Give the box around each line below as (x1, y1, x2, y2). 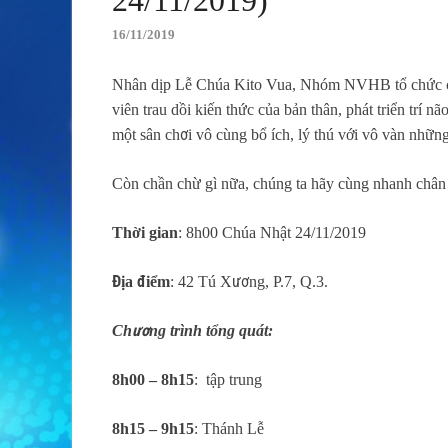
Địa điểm (112, 273, 170, 291)
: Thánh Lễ (194, 420, 264, 438)
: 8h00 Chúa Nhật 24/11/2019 (178, 224, 366, 242)
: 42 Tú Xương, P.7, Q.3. (170, 273, 328, 291)
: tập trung (194, 371, 262, 389)
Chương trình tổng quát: (112, 322, 273, 340)
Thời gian (112, 224, 178, 242)
